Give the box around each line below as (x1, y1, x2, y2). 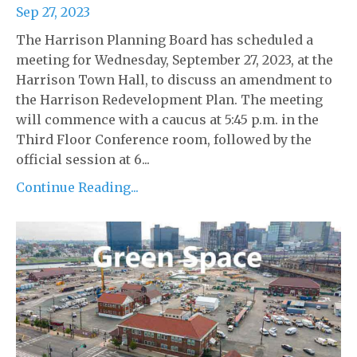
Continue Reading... (16, 178, 139, 195)
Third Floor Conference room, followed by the (16, 131, 312, 147)
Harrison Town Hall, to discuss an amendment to (16, 71, 332, 88)
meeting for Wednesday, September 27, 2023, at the (16, 51, 333, 68)
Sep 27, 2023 (16, 3, 90, 20)
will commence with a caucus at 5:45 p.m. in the (16, 111, 319, 127)
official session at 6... (16, 151, 150, 167)
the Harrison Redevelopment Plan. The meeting (16, 91, 323, 108)
